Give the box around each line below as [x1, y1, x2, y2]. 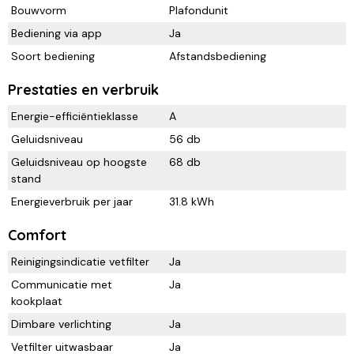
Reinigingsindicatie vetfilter [11, 254, 149, 269]
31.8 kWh [169, 194, 214, 209]
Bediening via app [11, 25, 102, 40]
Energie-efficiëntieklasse [11, 108, 138, 123]
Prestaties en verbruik [8, 80, 159, 99]
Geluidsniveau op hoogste [11, 154, 147, 169]
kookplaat [11, 293, 62, 308]
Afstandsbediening [169, 48, 266, 63]
